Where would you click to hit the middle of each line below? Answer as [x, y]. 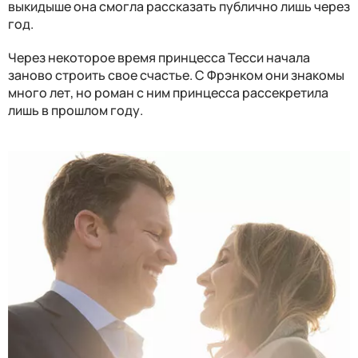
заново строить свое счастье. [101, 76]
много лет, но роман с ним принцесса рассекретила [168, 93]
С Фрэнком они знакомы [270, 76]
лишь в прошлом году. [76, 111]
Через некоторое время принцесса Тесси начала [159, 58]
